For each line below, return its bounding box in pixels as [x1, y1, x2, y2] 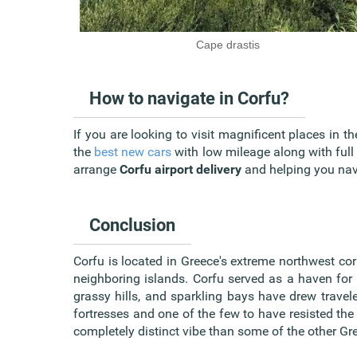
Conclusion [89, 215, 175, 236]
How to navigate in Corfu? [89, 88, 289, 109]
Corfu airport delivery [120, 162, 241, 178]
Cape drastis [196, 38, 261, 52]
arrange [73, 162, 120, 178]
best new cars [94, 144, 172, 160]
